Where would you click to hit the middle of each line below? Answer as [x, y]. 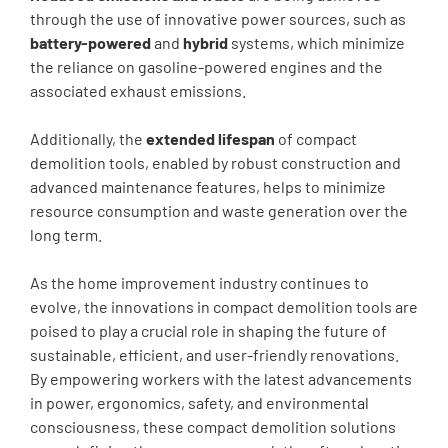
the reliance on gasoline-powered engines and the [206, 67]
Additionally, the [88, 139]
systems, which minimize [316, 43]
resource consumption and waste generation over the [219, 211]
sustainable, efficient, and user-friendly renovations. [214, 355]
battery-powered [90, 43]
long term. [66, 235]
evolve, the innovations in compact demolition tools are [224, 307]
